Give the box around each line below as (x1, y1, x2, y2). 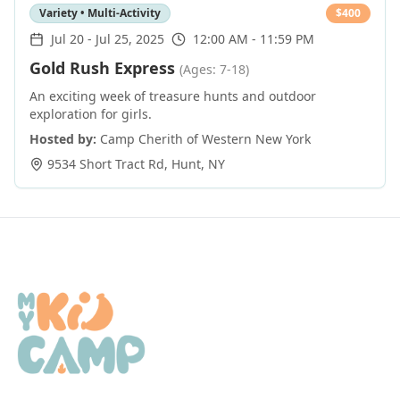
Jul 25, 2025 (96, 30, 164, 47)
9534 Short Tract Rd (47, 155, 164, 172)
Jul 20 (51, 30, 84, 47)
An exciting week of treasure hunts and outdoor (29, 87, 316, 104)
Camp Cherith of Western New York (100, 130, 311, 147)
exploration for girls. (29, 105, 152, 122)
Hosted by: (29, 130, 96, 147)
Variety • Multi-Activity (39, 5, 161, 21)
